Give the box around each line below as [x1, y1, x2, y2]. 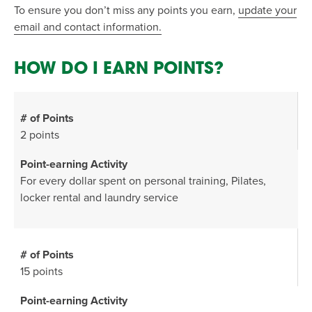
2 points [20, 128, 59, 142]
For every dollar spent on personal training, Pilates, [20, 174, 266, 188]
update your [238, 3, 297, 17]
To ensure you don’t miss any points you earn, [14, 3, 238, 17]
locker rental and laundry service [20, 191, 178, 205]
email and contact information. [14, 20, 162, 34]
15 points [20, 265, 63, 279]
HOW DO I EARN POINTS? [14, 61, 224, 78]
